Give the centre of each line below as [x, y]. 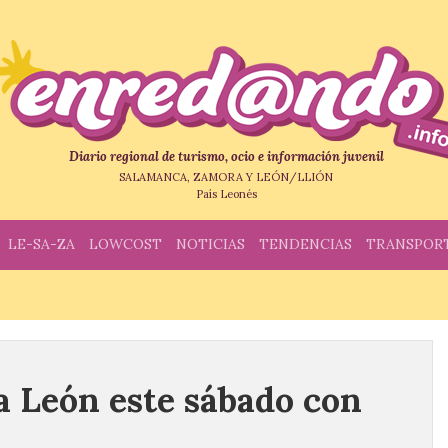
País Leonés [226, 194]
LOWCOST [125, 244]
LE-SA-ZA [41, 244]
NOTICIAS [210, 244]
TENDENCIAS [305, 244]
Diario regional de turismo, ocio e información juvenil [226, 156]
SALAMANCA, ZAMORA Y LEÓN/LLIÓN [226, 177]
